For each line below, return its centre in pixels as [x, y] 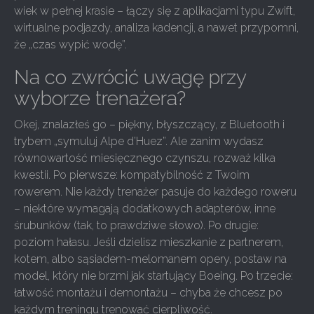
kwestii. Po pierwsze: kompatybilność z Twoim [132, 175]
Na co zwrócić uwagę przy [130, 77]
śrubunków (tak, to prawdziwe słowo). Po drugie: [136, 225]
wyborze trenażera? [100, 98]
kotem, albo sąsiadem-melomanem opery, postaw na [150, 259]
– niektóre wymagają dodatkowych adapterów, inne [145, 209]
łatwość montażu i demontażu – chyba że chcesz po [148, 293]
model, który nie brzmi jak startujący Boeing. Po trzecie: [153, 276]
